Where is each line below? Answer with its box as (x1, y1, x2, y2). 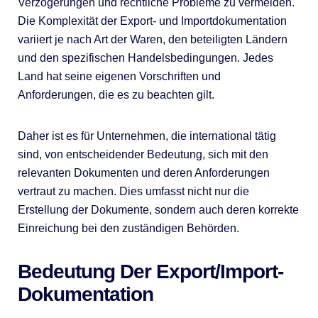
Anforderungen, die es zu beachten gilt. (17, 89, 214, 101)
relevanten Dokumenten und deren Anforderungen (17, 167, 270, 179)
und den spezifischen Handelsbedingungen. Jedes (17, 52, 273, 64)
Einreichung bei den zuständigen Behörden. (17, 222, 239, 234)
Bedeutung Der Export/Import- (17, 261, 283, 283)
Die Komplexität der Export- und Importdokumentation (17, 15, 287, 27)
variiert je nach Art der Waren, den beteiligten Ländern (17, 33, 287, 45)
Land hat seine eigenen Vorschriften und (17, 70, 221, 82)
